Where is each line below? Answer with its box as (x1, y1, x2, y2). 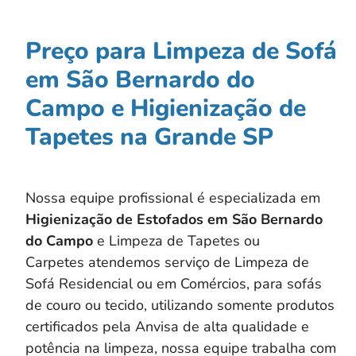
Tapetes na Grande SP (25, 121, 273, 154)
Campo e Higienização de (25, 92, 306, 126)
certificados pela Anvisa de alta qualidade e (25, 317, 309, 337)
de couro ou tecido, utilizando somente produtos (25, 296, 335, 315)
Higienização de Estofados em (25, 210, 232, 230)
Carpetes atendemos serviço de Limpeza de (25, 253, 309, 273)
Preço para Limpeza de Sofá (25, 35, 337, 68)
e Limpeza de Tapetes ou (93, 231, 260, 251)
